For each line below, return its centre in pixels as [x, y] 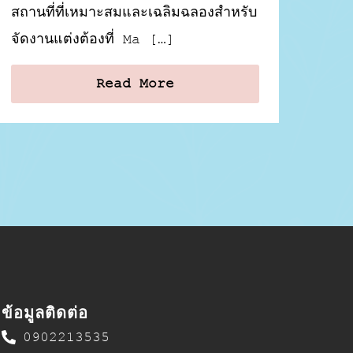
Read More [135, 83]
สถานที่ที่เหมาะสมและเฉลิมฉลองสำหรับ [134, 12]
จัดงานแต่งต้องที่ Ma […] [93, 39]
